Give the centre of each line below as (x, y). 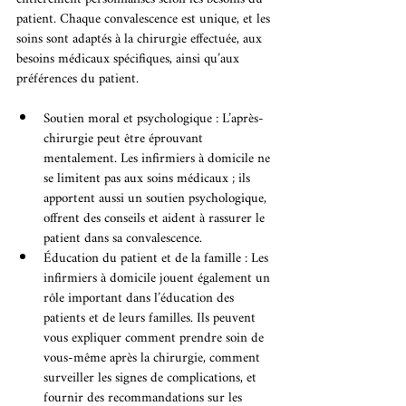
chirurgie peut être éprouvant (125, 140)
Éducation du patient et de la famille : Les (158, 259)
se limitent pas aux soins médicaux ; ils (149, 179)
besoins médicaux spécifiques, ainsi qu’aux (130, 60)
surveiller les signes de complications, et (152, 379)
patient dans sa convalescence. (123, 239)
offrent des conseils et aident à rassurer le (156, 219)
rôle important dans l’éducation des (140, 299)
